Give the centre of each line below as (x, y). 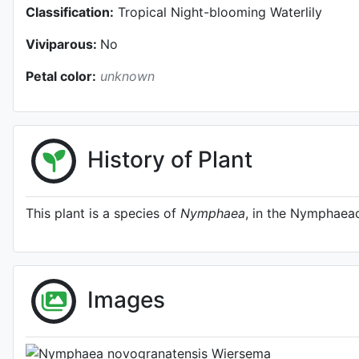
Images (126, 299)
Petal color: (61, 76)
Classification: (70, 12)
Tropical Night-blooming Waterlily (218, 12)
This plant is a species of (103, 213)
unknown (127, 76)
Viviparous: (63, 44)
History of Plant (170, 159)
